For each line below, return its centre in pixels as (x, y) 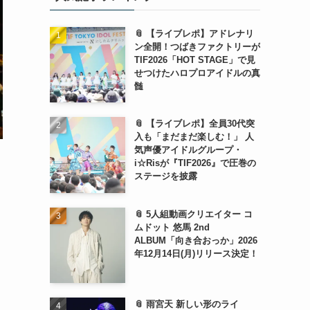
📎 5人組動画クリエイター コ (193, 214)
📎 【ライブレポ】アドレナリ (194, 34)
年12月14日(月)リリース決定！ (196, 253)
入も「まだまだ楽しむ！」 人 (194, 137)
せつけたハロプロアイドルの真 (197, 73)
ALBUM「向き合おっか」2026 (195, 240)
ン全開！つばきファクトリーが (197, 47)
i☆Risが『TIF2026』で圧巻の (195, 163)
